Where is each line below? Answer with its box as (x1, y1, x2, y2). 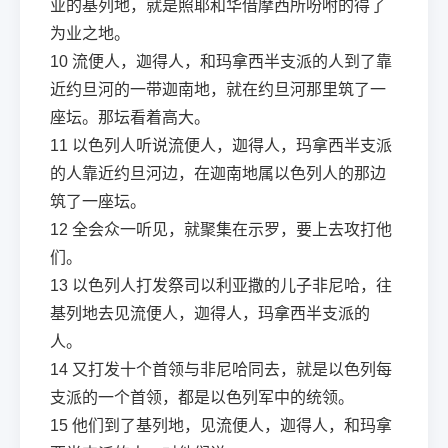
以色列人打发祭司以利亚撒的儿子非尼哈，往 (72, 277, 392, 294)
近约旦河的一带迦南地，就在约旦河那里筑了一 (50, 81, 386, 98)
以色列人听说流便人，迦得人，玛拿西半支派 (72, 137, 392, 154)
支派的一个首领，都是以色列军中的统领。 (50, 389, 354, 406)
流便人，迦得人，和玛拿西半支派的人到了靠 (72, 53, 392, 70)
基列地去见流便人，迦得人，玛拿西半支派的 (50, 305, 370, 322)
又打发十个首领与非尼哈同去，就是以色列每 (72, 361, 392, 378)
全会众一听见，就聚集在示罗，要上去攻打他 (72, 221, 392, 238)
